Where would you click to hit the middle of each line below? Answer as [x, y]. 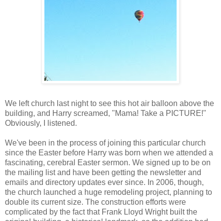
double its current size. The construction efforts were [95, 202]
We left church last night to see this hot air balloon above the [110, 103]
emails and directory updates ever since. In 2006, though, [104, 182]
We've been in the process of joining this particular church [105, 143]
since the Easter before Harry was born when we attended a [109, 152]
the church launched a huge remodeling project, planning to [109, 192]
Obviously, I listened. [41, 123]
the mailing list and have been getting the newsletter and [103, 172]
